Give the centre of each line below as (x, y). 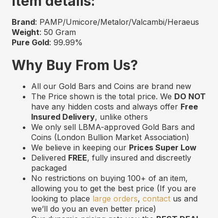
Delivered (50, 158)
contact (156, 199)
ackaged (51, 168)
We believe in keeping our (80, 148)
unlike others (124, 117)
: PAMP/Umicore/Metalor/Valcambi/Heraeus (117, 22)
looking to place (62, 199)
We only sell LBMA (66, 127)
